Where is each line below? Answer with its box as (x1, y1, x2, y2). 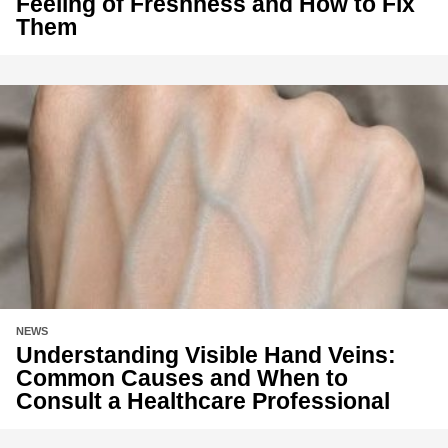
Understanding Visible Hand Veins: (16, 341, 396, 368)
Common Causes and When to (16, 364, 348, 391)
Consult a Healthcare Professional (16, 387, 390, 414)
